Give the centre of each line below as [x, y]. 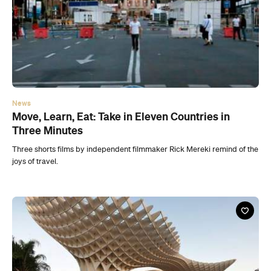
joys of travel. [35, 83]
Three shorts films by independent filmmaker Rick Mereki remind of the [135, 71]
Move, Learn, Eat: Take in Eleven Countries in [121, 38]
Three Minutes [47, 52]
